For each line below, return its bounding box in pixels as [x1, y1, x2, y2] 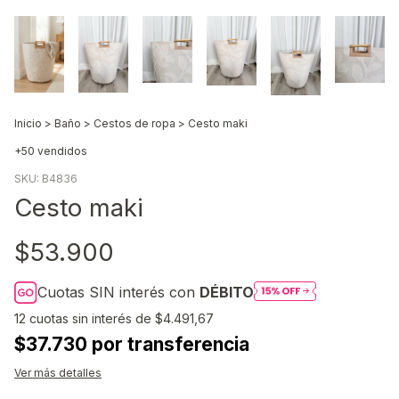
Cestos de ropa [94, 116, 175, 130]
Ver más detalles [14, 365, 102, 379]
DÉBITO [199, 283, 255, 302]
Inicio [14, 116, 42, 130]
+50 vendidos [14, 143, 87, 158]
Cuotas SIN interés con [37, 283, 200, 302]
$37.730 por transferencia [14, 332, 249, 355]
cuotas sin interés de [29, 310, 155, 326]
